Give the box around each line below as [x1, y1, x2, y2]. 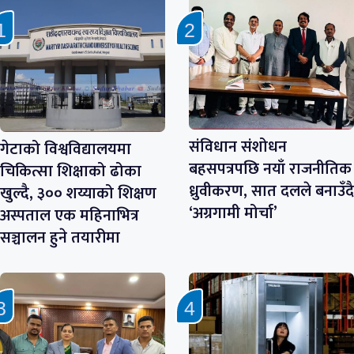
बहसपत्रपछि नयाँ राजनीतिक [189, 155, 352, 183]
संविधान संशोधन [189, 133, 287, 160]
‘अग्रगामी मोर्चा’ [189, 199, 277, 227]
